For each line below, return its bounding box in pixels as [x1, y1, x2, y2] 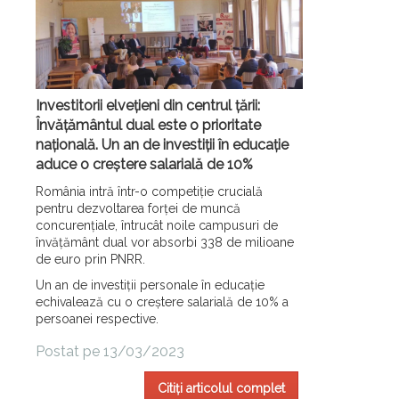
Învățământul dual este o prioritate [36, 116, 261, 134]
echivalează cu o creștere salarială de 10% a [36, 294, 289, 309]
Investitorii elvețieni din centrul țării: [36, 96, 260, 114]
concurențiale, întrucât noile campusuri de [36, 217, 278, 232]
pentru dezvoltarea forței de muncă [36, 200, 240, 216]
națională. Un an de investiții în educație [36, 135, 289, 153]
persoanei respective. [36, 311, 159, 326]
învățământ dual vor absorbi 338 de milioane [36, 234, 294, 249]
